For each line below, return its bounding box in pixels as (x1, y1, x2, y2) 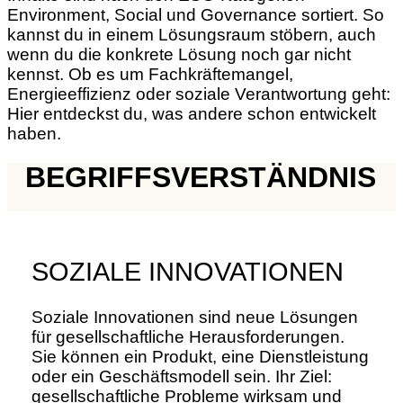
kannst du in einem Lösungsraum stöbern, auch (7, 24, 376, 44)
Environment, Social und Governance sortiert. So (7, 4, 384, 24)
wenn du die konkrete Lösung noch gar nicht (7, 44, 351, 64)
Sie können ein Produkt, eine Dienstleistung (31, 347, 369, 367)
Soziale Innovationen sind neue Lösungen (31, 308, 358, 327)
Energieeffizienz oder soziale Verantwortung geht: (7, 84, 390, 103)
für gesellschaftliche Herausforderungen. (31, 327, 345, 347)
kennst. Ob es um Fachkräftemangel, (7, 64, 293, 84)
